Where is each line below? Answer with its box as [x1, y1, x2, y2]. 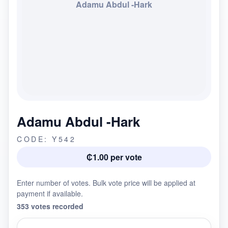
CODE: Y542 [17, 134, 76, 144]
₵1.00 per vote [86, 151, 142, 163]
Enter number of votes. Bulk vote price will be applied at [17, 178, 195, 188]
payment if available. [17, 188, 83, 198]
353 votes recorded [17, 201, 83, 211]
